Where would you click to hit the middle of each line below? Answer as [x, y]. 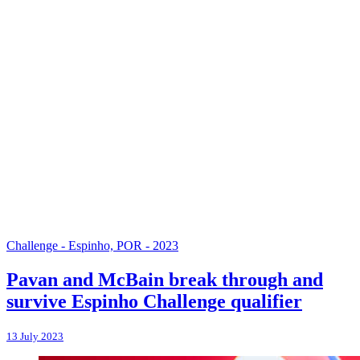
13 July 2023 [35, 336]
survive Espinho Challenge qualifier [154, 301]
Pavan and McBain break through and [165, 279]
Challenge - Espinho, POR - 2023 [92, 245]
